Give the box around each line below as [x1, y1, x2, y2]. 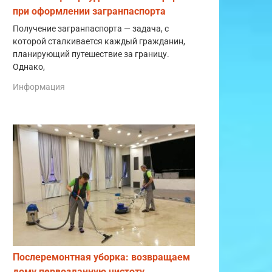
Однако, [13, 61, 47, 72]
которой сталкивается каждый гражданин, [13, 36, 185, 47]
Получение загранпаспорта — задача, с [13, 23, 169, 34]
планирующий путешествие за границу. [13, 49, 171, 59]
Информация [13, 82, 65, 92]
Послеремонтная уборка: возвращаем [13, 251, 190, 263]
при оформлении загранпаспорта [13, 5, 166, 17]
